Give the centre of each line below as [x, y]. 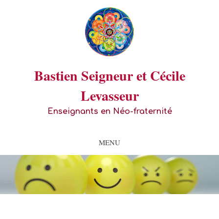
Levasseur [109, 96]
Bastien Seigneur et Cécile [109, 76]
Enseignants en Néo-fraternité [109, 111]
